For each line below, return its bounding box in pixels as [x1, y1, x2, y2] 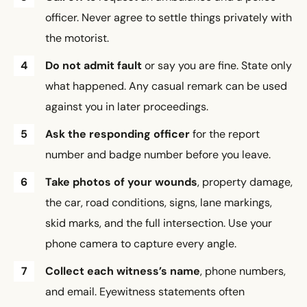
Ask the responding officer [45, 127, 190, 142]
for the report [190, 127, 260, 142]
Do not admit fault [45, 58, 142, 73]
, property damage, [197, 175, 293, 190]
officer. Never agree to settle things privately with [45, 10, 292, 25]
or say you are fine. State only [142, 58, 292, 73]
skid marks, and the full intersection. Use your [45, 216, 272, 231]
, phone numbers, [200, 264, 286, 279]
